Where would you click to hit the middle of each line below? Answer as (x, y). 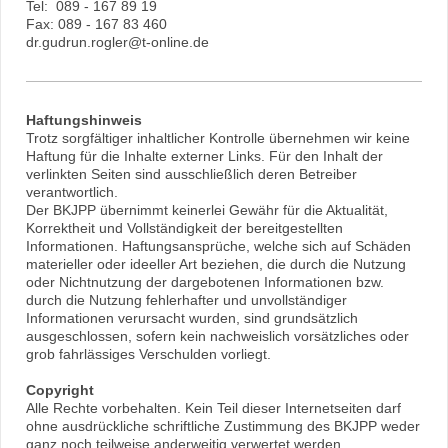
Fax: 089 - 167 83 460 (96, 24)
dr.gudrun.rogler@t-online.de (117, 42)
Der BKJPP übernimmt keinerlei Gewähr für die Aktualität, (207, 210)
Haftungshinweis (84, 120)
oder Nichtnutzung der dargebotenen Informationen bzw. (205, 282)
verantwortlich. (72, 192)
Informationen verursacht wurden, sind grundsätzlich (192, 318)
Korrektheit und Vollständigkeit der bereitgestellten (184, 228)
